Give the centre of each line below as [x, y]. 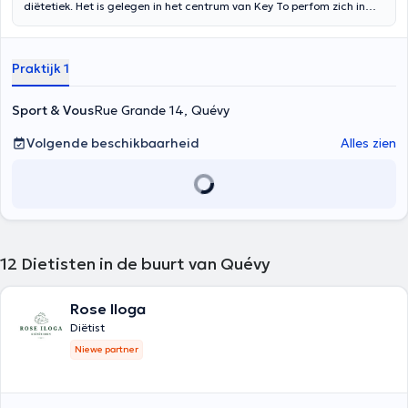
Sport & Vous [53, 110]
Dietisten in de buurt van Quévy [146, 264]
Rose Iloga [108, 309]
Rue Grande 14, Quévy [162, 110]
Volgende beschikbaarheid [113, 143]
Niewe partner [107, 349]
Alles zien [368, 143]
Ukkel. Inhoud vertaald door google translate [142, 22]
